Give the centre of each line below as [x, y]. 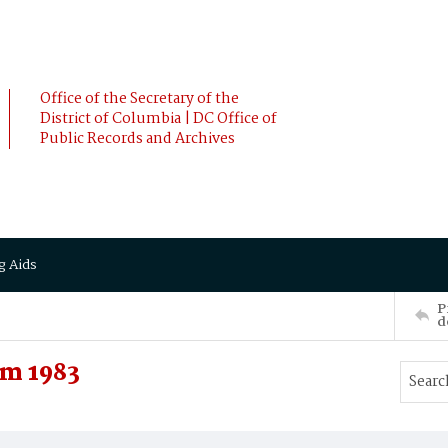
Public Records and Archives [137, 139]
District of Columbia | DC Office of [158, 119]
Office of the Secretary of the [139, 99]
